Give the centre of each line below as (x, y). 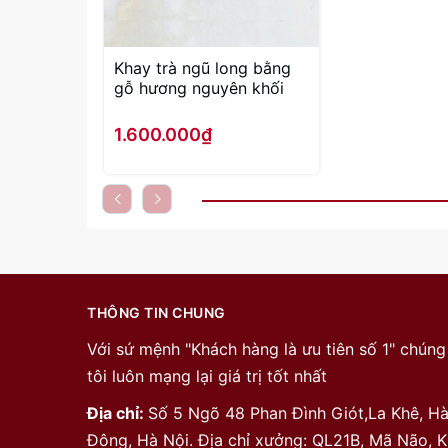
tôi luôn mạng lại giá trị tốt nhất (207, 376)
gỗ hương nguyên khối (199, 88)
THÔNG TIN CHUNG (156, 313)
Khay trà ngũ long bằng (202, 68)
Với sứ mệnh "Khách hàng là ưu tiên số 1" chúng (266, 349)
